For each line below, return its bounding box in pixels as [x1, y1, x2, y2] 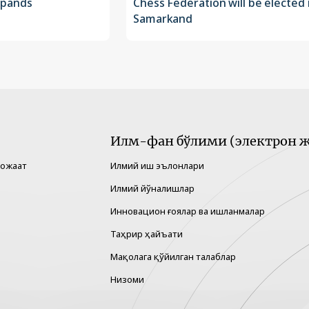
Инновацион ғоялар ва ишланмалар [110, 205, 265, 218]
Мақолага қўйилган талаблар [110, 250, 236, 263]
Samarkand [133, 11, 193, 27]
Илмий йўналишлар [110, 182, 195, 195]
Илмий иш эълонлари [110, 159, 204, 172]
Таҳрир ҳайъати [110, 228, 183, 241]
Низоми [110, 273, 144, 286]
